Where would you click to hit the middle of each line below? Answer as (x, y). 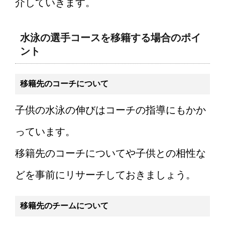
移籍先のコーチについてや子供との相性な (110, 153)
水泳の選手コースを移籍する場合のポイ (110, 38)
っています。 (45, 132)
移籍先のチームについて (64, 206)
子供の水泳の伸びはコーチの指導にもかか (110, 110)
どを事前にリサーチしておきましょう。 (105, 175)
